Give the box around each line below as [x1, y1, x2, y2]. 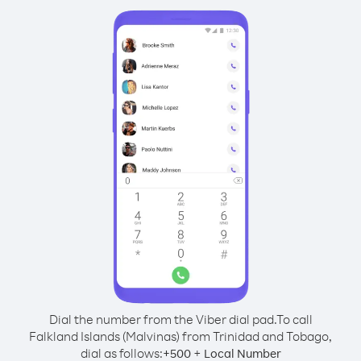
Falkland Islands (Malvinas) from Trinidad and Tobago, [29, 328, 332, 344]
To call [276, 311, 313, 327]
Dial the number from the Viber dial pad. [48, 311, 276, 327]
